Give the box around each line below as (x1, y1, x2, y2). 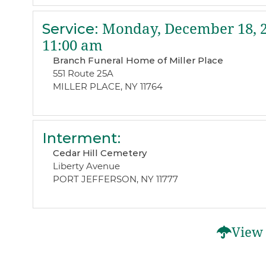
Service (42, 20, 94, 37)
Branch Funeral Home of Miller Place (52, 54, 223, 66)
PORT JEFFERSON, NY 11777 (52, 173, 178, 185)
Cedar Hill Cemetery (52, 147, 147, 159)
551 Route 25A (52, 67, 113, 79)
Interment (42, 129, 117, 147)
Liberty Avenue (52, 160, 120, 172)
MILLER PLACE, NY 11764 (52, 80, 163, 92)
